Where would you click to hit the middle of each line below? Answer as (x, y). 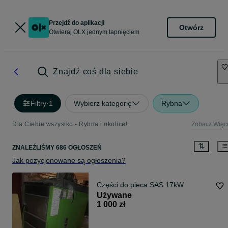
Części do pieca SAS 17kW (140, 185)
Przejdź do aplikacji (77, 23)
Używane (114, 195)
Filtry (38, 103)
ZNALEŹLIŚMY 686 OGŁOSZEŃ (57, 148)
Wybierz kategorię (103, 103)
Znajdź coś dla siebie (96, 72)
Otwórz (191, 27)
